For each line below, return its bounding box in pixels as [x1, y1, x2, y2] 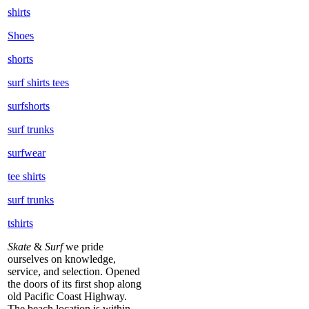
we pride [63, 240, 103, 252]
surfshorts [8, 99, 50, 112]
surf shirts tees [8, 76, 69, 88]
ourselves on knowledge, [8, 252, 116, 265]
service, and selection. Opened [8, 265, 140, 277]
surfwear [8, 146, 46, 159]
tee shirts [8, 170, 46, 182]
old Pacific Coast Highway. [8, 290, 127, 302]
